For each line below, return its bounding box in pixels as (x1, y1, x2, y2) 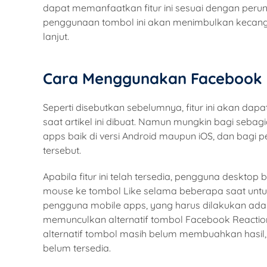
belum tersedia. (43, 241, 111, 254)
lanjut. (43, 30, 69, 43)
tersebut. (43, 144, 81, 156)
